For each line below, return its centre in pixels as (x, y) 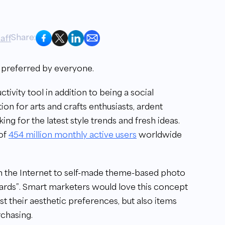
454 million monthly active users (73, 134)
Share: (23, 37)
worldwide (159, 134)
